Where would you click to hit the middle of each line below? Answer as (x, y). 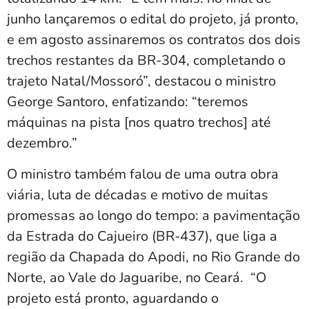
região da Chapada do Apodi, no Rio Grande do (153, 257)
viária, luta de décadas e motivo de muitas (138, 195)
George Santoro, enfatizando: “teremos (128, 102)
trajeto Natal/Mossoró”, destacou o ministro (141, 81)
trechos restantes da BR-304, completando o (146, 61)
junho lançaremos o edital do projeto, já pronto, (153, 19)
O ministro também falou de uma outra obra (143, 174)
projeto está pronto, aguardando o (113, 298)
